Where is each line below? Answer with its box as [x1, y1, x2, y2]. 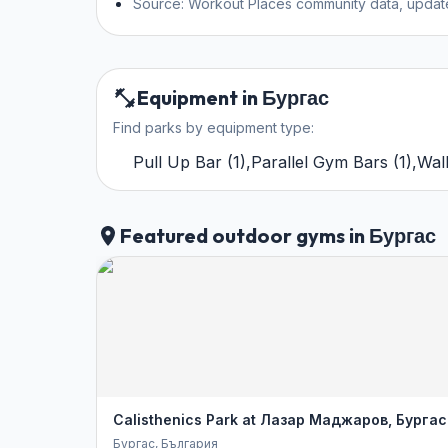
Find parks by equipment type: [113, 119, 314, 137]
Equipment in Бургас [137, 85, 329, 111]
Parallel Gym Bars [251, 152, 388, 173]
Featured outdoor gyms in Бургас [120, 223, 436, 249]
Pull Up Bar [133, 152, 222, 173]
